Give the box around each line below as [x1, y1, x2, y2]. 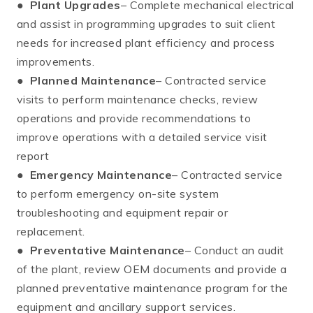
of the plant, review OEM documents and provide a [17, 261, 287, 276]
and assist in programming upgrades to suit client [17, 16, 276, 31]
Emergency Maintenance [30, 167, 173, 182]
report [17, 148, 50, 163]
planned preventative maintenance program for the [17, 280, 289, 295]
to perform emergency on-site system [17, 186, 219, 201]
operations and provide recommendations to [17, 110, 252, 125]
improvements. [17, 54, 95, 68]
